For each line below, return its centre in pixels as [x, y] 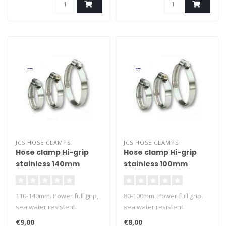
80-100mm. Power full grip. [163, 196]
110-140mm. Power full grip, [57, 196]
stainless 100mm [156, 164]
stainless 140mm [48, 164]
